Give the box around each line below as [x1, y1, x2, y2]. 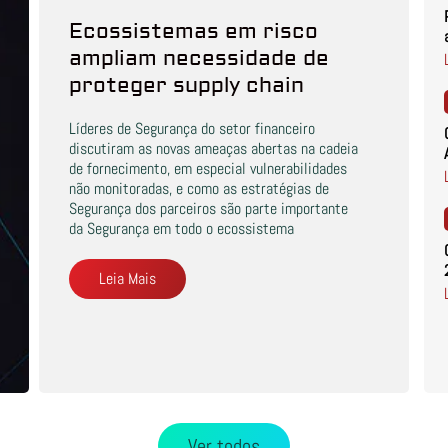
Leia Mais [98, 268, 156, 290]
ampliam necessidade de [68, 45, 329, 73]
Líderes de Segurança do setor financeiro [68, 118, 315, 140]
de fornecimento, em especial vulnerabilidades [68, 158, 347, 180]
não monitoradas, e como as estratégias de [68, 178, 329, 200]
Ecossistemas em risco [68, 18, 318, 46]
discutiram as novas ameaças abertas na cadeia [68, 138, 358, 160]
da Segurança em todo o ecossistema [68, 218, 294, 240]
